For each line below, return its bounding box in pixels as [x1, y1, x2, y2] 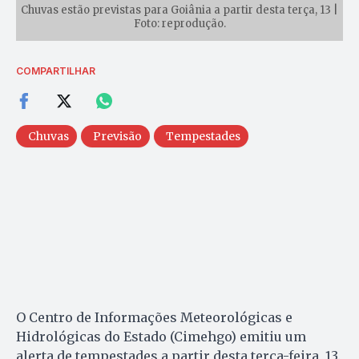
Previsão [93, 128, 142, 143]
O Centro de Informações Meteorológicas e [16, 309, 292, 325]
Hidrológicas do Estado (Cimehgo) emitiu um [16, 328, 306, 345]
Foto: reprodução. [133, 16, 226, 30]
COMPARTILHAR [16, 64, 95, 77]
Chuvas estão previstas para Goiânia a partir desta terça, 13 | [21, 2, 338, 17]
